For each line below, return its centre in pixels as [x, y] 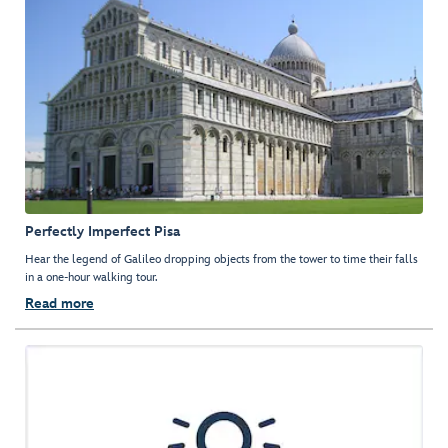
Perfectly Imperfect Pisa [102, 232]
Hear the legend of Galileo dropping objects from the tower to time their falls [221, 260]
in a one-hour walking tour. [91, 278]
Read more [59, 304]
